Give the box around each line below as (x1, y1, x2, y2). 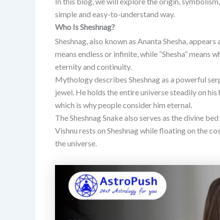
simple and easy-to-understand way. (55, 9, 175, 19)
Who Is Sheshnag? (55, 22, 115, 31)
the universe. (55, 138, 97, 148)
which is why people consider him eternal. (55, 100, 192, 110)
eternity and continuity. (55, 61, 132, 71)
